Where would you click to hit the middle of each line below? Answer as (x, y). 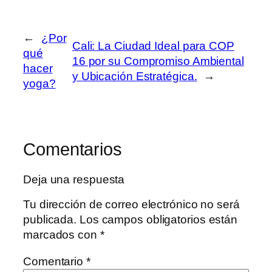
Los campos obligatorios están (158, 220)
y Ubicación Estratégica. (134, 76)
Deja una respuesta (74, 179)
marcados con (62, 235)
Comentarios (73, 150)
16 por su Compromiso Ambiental (158, 61)
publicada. (50, 220)
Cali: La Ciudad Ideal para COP (153, 46)
